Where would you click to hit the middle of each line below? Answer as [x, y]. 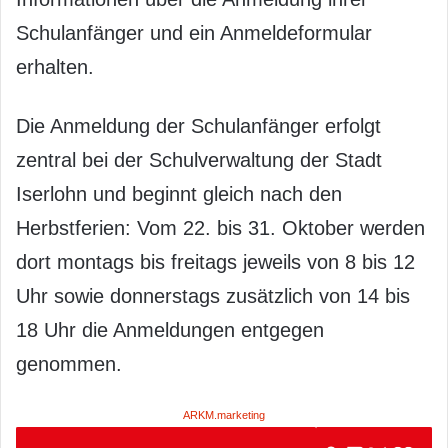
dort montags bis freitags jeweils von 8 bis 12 [215, 262]
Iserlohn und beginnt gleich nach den [179, 194]
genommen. [69, 364]
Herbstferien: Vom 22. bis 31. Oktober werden [220, 228]
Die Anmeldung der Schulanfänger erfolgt [198, 126]
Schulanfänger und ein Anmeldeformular [194, 33]
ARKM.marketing [224, 415]
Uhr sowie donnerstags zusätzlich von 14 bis [213, 296]
